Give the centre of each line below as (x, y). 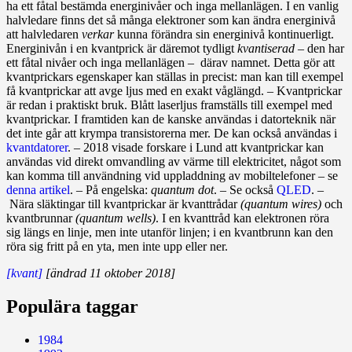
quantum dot (182, 189)
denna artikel (38, 189)
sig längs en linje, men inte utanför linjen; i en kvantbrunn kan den (170, 232)
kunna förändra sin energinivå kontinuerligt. (224, 34)
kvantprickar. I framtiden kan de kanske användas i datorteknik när (171, 119)
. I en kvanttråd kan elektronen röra (242, 218)
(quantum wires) (281, 203)
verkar (98, 34)
